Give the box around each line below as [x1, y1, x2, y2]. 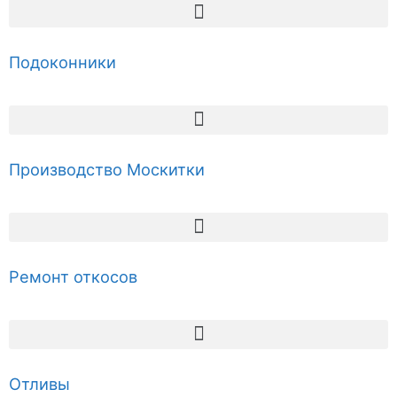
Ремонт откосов [9, 266, 137, 286]
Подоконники [9, 51, 116, 72]
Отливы [9, 373, 70, 393]
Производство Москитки [9, 159, 205, 179]
